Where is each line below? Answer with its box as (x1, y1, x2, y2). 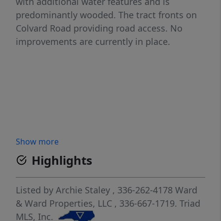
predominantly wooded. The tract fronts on (16, 9, 197, 21)
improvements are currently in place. (16, 36, 170, 47)
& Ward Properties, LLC (16, 197, 114, 209)
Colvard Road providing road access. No (16, 22, 183, 34)
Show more (16, 136, 59, 147)
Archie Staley (56, 184, 110, 196)
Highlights (32, 152, 92, 168)
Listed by (16, 184, 56, 196)
